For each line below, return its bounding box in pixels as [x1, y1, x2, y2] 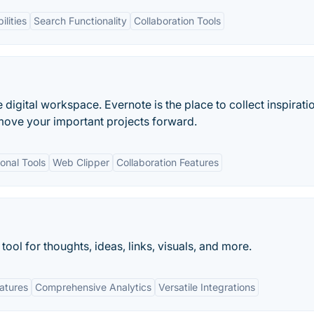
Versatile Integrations [158, 281, 255, 293]
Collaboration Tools [134, 15, 221, 27]
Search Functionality [34, 15, 127, 27]
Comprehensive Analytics [35, 281, 151, 293]
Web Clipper [53, 156, 109, 168]
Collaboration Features [116, 156, 219, 168]
